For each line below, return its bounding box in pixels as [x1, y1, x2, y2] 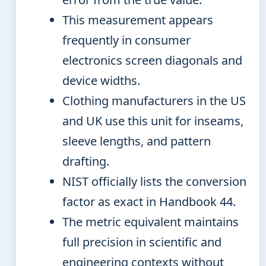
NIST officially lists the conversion [62, 173, 246, 189]
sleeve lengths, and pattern [62, 132, 211, 149]
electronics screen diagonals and [62, 52, 242, 68]
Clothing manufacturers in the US [62, 92, 246, 109]
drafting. [62, 153, 109, 169]
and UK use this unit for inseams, [62, 112, 243, 129]
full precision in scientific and [62, 233, 221, 250]
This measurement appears [62, 11, 213, 28]
